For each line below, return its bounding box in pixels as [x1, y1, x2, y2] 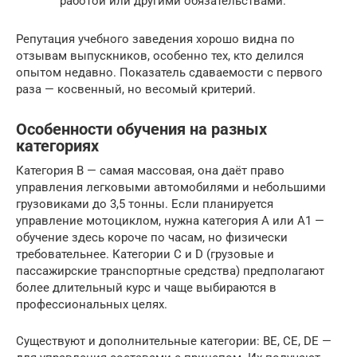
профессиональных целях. [16, 297, 167, 312]
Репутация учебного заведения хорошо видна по [16, 32, 295, 46]
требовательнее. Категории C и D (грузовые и [16, 247, 274, 261]
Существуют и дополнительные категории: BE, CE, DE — [16, 334, 331, 348]
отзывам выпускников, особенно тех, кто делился [16, 49, 304, 63]
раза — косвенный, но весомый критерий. [16, 82, 256, 96]
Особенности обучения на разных [16, 120, 267, 139]
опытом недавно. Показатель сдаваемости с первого [16, 65, 323, 80]
